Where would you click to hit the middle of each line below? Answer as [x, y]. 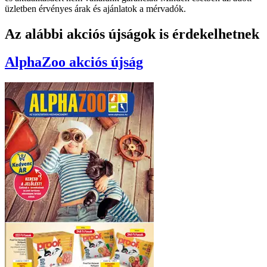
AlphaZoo [37, 62]
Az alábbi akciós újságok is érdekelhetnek [132, 34]
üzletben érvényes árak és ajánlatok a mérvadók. [95, 9]
